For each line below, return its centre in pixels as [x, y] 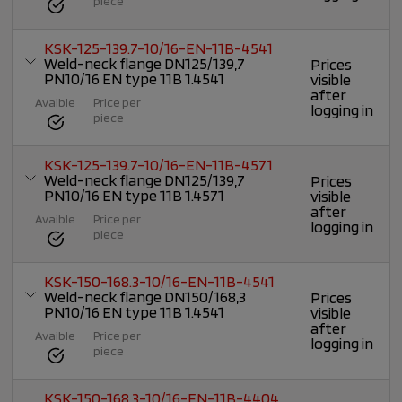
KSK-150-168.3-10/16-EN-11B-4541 [160, 282]
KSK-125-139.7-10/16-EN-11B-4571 [159, 165]
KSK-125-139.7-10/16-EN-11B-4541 [159, 48]
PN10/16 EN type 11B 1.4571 [135, 196]
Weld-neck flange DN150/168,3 [145, 297]
